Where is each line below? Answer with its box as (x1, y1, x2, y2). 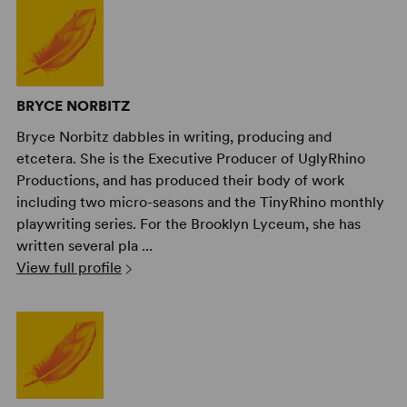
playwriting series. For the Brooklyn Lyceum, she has (15, 214, 361, 233)
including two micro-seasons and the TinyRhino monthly (15, 193, 384, 211)
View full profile (15, 258, 122, 276)
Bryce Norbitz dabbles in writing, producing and (15, 127, 332, 145)
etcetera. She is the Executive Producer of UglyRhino (15, 149, 365, 167)
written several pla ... (15, 236, 153, 254)
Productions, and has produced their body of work (15, 171, 344, 189)
